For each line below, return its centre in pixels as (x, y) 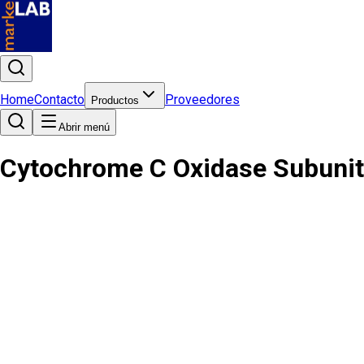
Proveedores (202, 100)
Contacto (59, 100)
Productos (115, 100)
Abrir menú (84, 127)
